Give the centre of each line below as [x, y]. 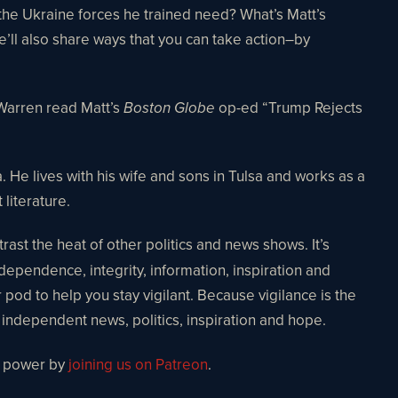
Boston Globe [169, 108]
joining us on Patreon [136, 364]
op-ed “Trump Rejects [289, 107]
